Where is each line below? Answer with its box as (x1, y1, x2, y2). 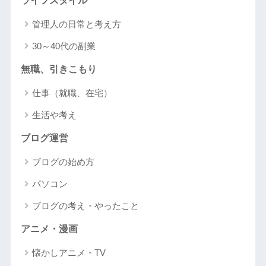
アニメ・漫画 (20, 223, 78, 234)
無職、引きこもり (20, 64, 97, 74)
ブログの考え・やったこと (31, 200, 139, 211)
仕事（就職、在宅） (31, 87, 112, 98)
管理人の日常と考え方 (31, 18, 121, 29)
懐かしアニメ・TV (31, 247, 106, 258)
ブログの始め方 (31, 156, 94, 167)
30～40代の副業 (31, 40, 96, 51)
